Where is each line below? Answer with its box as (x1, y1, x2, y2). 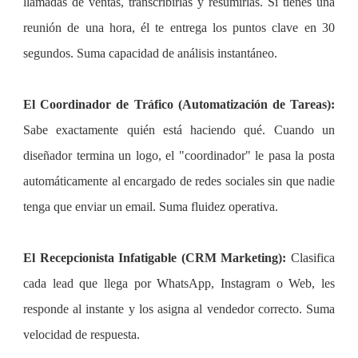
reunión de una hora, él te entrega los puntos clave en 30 (23, 20, 335, 34)
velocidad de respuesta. (23, 327, 140, 341)
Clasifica (291, 250, 335, 265)
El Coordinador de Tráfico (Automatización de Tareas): (23, 97, 335, 111)
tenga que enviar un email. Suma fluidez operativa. (23, 199, 278, 213)
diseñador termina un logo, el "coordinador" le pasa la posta (23, 148, 335, 162)
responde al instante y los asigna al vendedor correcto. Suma (23, 301, 335, 316)
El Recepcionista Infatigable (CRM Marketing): (23, 250, 291, 265)
